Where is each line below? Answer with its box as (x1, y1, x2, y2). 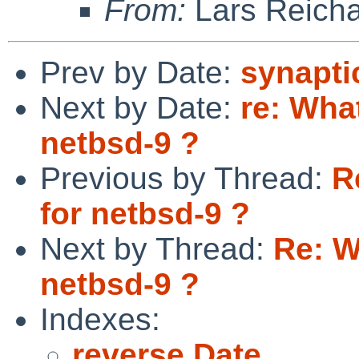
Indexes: (40, 301, 160, 337)
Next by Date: (40, 90, 240, 125)
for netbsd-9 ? (40, 196, 250, 231)
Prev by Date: (40, 54, 240, 90)
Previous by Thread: (40, 160, 332, 196)
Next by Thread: (40, 231, 273, 266)
